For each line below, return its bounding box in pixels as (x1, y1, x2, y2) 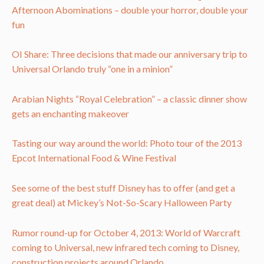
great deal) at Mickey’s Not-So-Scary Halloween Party (12, 197, 232, 209)
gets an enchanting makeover (12, 107, 129, 119)
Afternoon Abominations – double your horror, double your (12, 4, 248, 15)
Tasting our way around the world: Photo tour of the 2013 (12, 137, 242, 149)
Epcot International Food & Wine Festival (12, 152, 176, 164)
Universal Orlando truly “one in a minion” (12, 63, 173, 75)
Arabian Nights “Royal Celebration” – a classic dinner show (12, 93, 247, 104)
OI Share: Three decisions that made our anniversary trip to (12, 48, 247, 60)
